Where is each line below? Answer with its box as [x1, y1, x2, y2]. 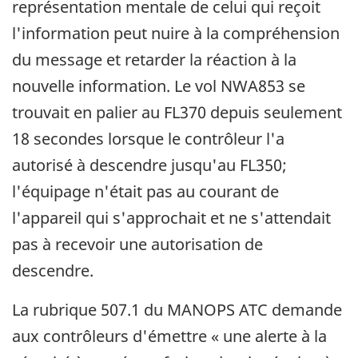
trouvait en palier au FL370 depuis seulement [12, 101, 342, 124]
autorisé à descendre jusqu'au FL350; [12, 154, 287, 177]
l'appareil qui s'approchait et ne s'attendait [12, 207, 331, 229]
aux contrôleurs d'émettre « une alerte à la [12, 325, 327, 348]
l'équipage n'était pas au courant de [12, 181, 279, 203]
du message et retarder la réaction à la [12, 49, 296, 71]
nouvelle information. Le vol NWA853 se [12, 75, 305, 97]
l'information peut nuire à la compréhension [12, 22, 340, 45]
